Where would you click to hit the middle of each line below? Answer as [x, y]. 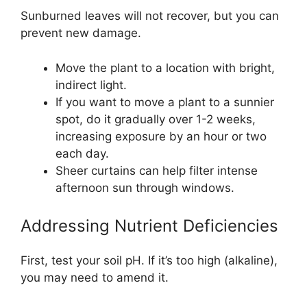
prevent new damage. [81, 33]
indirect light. [91, 85]
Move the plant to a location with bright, [165, 67]
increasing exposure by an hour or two [161, 136]
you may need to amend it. [95, 278]
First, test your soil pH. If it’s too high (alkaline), [149, 260]
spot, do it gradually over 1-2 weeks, [156, 119]
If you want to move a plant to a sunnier [165, 102]
